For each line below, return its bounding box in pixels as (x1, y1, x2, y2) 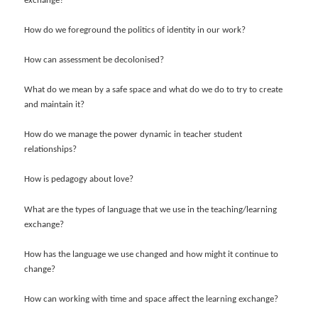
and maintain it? (24, 100, 85, 110)
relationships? (24, 145, 77, 155)
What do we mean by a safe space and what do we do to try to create (24, 85, 283, 95)
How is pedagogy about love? (24, 175, 134, 185)
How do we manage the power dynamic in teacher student (24, 130, 243, 140)
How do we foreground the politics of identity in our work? (24, 25, 246, 35)
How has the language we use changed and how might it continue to (24, 249, 279, 259)
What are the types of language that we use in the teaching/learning (24, 204, 278, 214)
